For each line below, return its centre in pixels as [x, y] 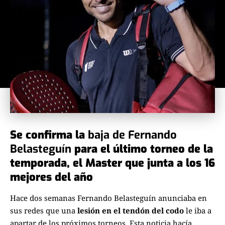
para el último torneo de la [142, 149]
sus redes [27, 211]
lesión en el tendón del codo [130, 211]
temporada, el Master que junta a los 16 [113, 163]
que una [60, 211]
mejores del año [51, 177]
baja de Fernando [132, 135]
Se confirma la [49, 135]
